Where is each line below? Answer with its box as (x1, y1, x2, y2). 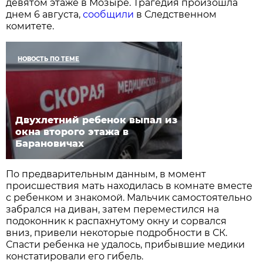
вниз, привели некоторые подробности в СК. (6, 227, 228, 239)
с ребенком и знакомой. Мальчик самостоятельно (6, 192, 252, 204)
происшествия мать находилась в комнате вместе (6, 180, 253, 192)
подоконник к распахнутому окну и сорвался (6, 215, 227, 227)
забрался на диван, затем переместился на (6, 204, 220, 215)
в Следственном (134, 9, 217, 21)
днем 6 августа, (6, 9, 83, 21)
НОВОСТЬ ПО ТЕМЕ (18, 55, 80, 63)
